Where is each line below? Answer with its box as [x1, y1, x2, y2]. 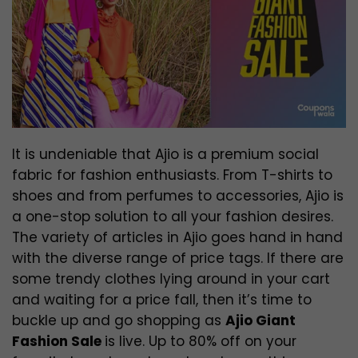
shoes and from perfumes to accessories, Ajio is [12, 186, 344, 206]
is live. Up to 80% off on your [105, 332, 296, 352]
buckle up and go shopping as [12, 311, 225, 331]
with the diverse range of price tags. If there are [12, 249, 344, 268]
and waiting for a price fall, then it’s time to [12, 290, 312, 310]
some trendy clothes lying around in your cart [12, 269, 330, 289]
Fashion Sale [12, 332, 105, 352]
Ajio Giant [225, 311, 296, 331]
